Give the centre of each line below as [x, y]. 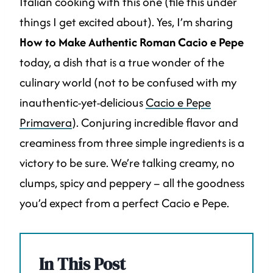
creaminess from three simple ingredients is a [132, 143]
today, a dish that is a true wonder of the [122, 62]
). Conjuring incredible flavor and [155, 123]
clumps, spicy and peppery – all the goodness [132, 183]
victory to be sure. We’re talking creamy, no [127, 163]
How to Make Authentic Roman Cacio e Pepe [132, 42]
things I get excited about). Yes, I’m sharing [126, 22]
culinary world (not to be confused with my [128, 83]
